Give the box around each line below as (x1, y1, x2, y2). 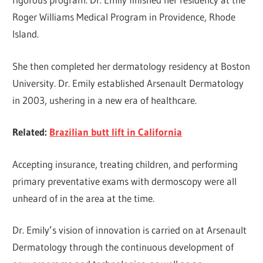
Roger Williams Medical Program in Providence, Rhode (12, 11, 236, 23)
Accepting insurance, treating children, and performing (12, 157, 238, 170)
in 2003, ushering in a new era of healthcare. (12, 93, 197, 106)
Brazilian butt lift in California (49, 126, 183, 139)
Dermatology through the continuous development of (12, 241, 234, 254)
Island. (12, 28, 39, 41)
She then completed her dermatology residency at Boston (12, 59, 251, 72)
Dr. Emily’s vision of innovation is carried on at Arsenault (12, 224, 247, 237)
